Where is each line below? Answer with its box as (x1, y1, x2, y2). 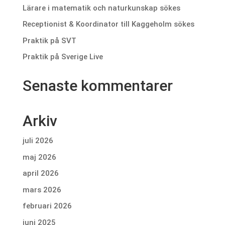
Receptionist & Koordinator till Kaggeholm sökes (22, 20, 198, 29)
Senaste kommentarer (22, 77, 173, 95)
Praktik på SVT (22, 36, 76, 45)
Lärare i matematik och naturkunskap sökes (22, 3, 182, 13)
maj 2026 (22, 152, 56, 162)
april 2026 (22, 169, 59, 178)
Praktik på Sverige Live (22, 52, 103, 62)
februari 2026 (22, 201, 72, 211)
